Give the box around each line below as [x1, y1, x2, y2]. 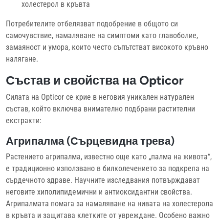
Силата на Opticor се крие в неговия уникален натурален [6, 92, 194, 102]
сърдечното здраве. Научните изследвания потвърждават [6, 175, 200, 185]
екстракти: [6, 115, 42, 125]
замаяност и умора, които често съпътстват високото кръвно [6, 42, 208, 52]
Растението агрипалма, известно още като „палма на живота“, [6, 152, 212, 161]
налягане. [6, 54, 38, 64]
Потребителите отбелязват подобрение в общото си [6, 19, 178, 28]
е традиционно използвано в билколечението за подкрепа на [6, 163, 209, 173]
